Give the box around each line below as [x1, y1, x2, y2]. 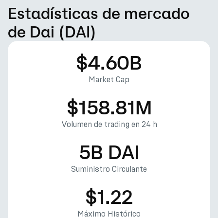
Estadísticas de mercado [8, 4, 190, 22]
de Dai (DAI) [8, 23, 96, 40]
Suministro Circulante [71, 164, 147, 174]
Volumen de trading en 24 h [61, 120, 157, 129]
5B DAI [78, 141, 140, 163]
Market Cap [89, 75, 129, 84]
